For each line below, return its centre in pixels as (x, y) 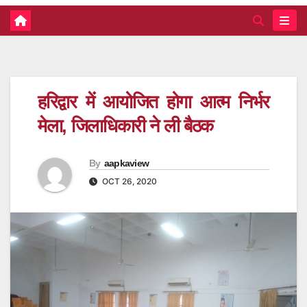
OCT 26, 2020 (128, 182)
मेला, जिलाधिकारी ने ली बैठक (126, 126)
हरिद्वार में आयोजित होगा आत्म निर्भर (153, 102)
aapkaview (126, 163)
